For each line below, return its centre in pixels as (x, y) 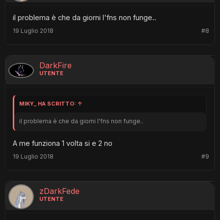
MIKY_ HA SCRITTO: (48, 104)
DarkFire (55, 66)
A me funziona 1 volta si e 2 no (63, 143)
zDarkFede (59, 191)
